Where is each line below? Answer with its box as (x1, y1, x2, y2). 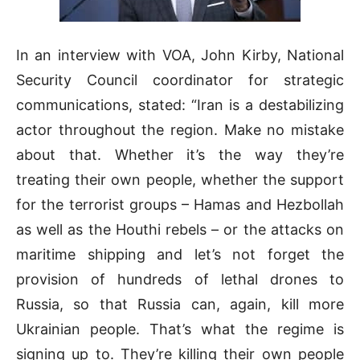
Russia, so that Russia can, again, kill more (16, 295, 344, 313)
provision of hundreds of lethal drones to (16, 270, 344, 288)
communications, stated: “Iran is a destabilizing (16, 96, 344, 113)
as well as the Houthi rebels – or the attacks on (16, 220, 344, 238)
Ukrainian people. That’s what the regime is (16, 320, 344, 337)
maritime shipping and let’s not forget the (16, 245, 344, 263)
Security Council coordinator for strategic (16, 71, 344, 88)
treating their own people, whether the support (16, 170, 344, 188)
